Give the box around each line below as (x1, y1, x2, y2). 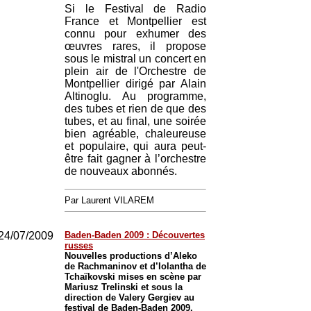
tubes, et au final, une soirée (65, 115, 206, 127)
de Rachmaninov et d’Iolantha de (65, 261, 206, 271)
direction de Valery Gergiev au (65, 292, 194, 303)
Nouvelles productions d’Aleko (65, 251, 197, 261)
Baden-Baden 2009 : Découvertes (65, 230, 205, 240)
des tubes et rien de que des (65, 103, 206, 115)
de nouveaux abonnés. (65, 165, 177, 177)
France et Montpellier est (65, 15, 206, 27)
